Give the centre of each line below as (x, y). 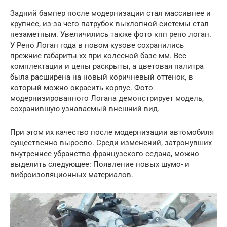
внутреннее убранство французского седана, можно (105, 153)
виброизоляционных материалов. (72, 175)
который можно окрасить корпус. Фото (82, 87)
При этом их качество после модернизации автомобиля (112, 132)
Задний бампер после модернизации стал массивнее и (110, 13)
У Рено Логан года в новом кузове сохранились (97, 45)
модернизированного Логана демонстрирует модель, (107, 98)
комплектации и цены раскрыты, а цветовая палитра (107, 66)
